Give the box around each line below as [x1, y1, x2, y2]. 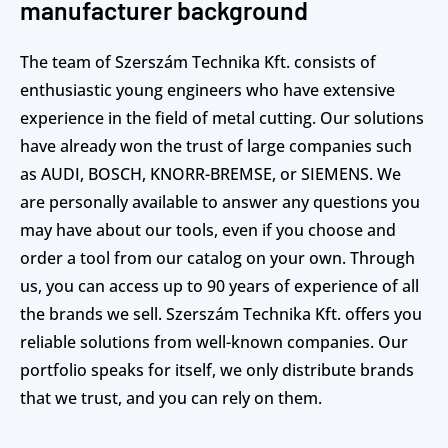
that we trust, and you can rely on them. [20, 387, 322, 410]
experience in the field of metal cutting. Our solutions [20, 107, 424, 130]
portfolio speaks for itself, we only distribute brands [20, 359, 414, 382]
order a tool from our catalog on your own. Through [20, 247, 415, 270]
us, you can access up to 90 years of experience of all [20, 275, 419, 298]
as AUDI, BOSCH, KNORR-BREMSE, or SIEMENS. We [20, 163, 401, 186]
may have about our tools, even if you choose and [20, 219, 396, 242]
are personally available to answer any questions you [20, 191, 420, 214]
